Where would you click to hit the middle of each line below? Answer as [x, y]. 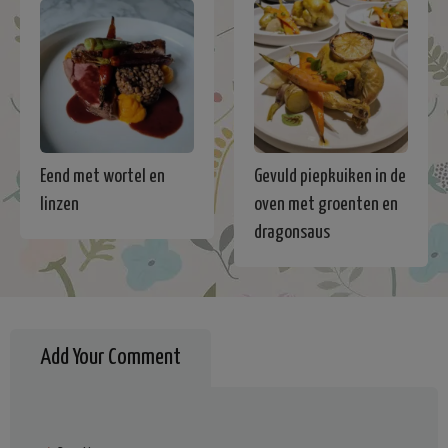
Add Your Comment [110, 358]
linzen [59, 205]
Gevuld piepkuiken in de [330, 177]
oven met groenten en [326, 205]
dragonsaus [292, 233]
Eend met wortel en [102, 177]
